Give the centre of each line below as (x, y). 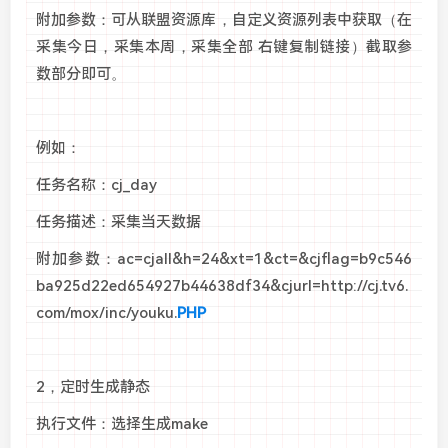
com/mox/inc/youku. (106, 313)
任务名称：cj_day (96, 185)
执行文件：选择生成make (122, 424)
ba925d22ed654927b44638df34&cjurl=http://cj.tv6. (222, 286)
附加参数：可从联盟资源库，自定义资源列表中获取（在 (224, 20)
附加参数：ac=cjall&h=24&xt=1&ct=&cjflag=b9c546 (224, 259)
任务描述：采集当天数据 (118, 222)
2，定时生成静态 (93, 387)
